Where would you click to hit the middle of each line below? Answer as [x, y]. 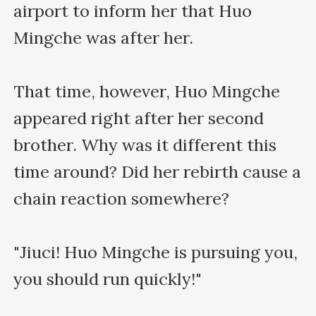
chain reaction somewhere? [122, 198]
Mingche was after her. [104, 37]
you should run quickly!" [108, 279]
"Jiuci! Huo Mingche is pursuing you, [156, 252]
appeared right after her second [139, 118]
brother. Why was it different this [145, 145]
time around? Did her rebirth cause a [158, 171]
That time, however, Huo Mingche [147, 91]
